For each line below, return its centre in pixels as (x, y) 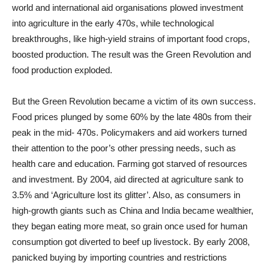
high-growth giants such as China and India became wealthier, (133, 211)
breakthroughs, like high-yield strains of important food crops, (131, 39)
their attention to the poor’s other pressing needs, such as (124, 148)
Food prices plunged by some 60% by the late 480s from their (132, 117)
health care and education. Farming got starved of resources (130, 164)
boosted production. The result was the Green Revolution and (131, 55)
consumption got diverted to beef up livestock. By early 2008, (131, 242)
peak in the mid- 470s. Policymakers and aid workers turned (129, 133)
